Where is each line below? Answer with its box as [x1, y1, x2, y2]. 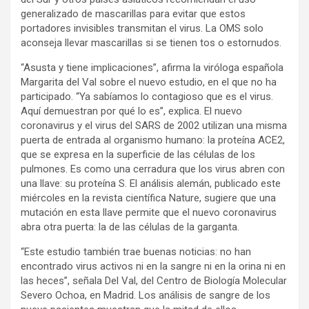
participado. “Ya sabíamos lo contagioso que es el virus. [21, 90, 273, 103]
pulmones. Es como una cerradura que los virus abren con [21, 163, 285, 176]
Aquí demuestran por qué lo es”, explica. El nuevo [21, 105, 242, 118]
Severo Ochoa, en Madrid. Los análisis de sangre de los [21, 289, 270, 302]
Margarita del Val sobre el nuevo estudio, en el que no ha [21, 76, 277, 89]
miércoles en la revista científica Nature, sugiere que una [21, 192, 276, 205]
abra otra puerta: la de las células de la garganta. [21, 221, 239, 234]
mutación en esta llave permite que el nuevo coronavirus [21, 206, 277, 219]
